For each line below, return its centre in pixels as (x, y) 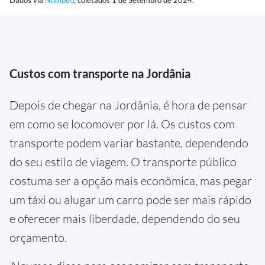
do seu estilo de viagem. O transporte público (123, 162)
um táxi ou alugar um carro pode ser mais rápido (130, 200)
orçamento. (38, 238)
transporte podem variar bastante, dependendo (129, 143)
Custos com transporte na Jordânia (100, 74)
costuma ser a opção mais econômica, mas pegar (131, 181)
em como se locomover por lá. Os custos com (122, 124)
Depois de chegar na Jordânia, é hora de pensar (128, 105)
